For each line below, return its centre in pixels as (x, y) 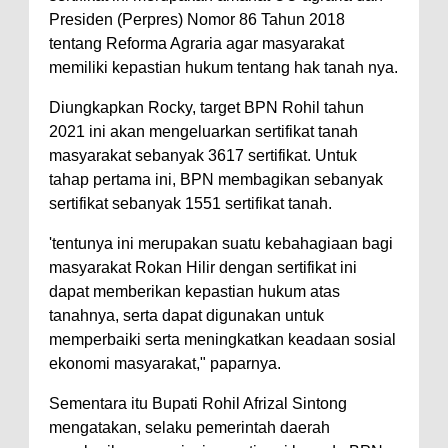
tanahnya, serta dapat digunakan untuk (186, 315)
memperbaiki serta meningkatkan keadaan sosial (222, 339)
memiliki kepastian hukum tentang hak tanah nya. (223, 67)
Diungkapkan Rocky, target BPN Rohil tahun (206, 107)
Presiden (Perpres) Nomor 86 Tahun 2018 (197, 19)
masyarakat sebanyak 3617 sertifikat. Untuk (203, 155)
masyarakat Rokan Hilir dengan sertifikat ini (203, 267)
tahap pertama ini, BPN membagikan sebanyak (216, 179)
